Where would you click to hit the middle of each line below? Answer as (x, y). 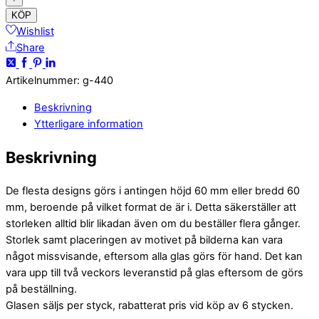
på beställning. (41, 289)
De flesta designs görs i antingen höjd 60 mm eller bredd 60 (153, 190)
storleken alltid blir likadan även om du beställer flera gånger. (153, 223)
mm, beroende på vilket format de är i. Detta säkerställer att (151, 207)
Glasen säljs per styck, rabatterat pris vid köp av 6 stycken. (150, 305)
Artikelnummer (41, 80)
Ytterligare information (89, 124)
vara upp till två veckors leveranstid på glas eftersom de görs (155, 272)
